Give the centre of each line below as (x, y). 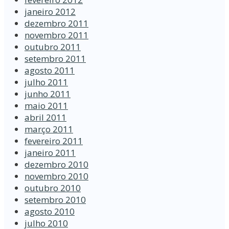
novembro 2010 (56, 176)
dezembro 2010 (56, 165)
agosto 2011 (50, 71)
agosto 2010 (50, 212)
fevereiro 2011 (54, 141)
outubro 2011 (53, 47)
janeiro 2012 (50, 12)
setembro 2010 (55, 200)
